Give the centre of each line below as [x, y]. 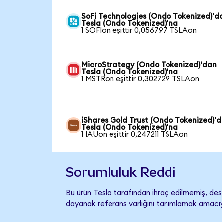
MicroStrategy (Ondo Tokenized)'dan [149, 65]
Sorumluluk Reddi [120, 172]
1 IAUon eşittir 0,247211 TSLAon [135, 135]
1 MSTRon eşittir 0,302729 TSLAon [140, 79]
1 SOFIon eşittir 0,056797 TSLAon [139, 31]
